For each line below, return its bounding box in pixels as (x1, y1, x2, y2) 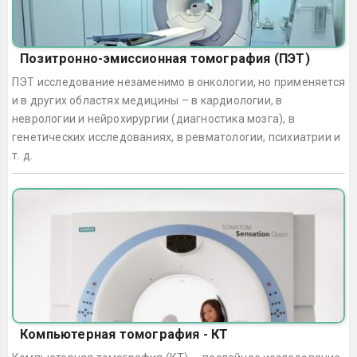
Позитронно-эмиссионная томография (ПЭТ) (20, 50, 310, 66)
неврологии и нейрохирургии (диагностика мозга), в (12, 112, 295, 125)
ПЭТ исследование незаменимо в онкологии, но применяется (12, 75, 345, 88)
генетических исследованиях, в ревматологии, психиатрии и (12, 130, 341, 143)
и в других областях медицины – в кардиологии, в (12, 93, 283, 107)
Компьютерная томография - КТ (20, 326, 229, 342)
